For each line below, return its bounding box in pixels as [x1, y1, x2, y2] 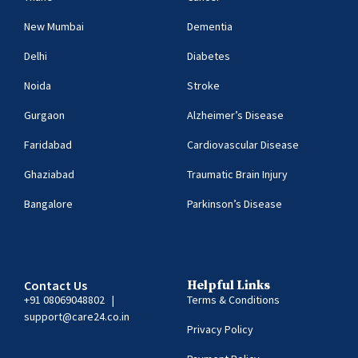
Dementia [187, 19, 233, 34]
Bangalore [24, 197, 73, 212]
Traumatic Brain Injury [187, 167, 288, 182]
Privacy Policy [187, 322, 253, 337]
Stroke [187, 78, 220, 93]
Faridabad [24, 137, 72, 153]
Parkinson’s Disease [187, 197, 282, 212]
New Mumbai [24, 19, 84, 34]
